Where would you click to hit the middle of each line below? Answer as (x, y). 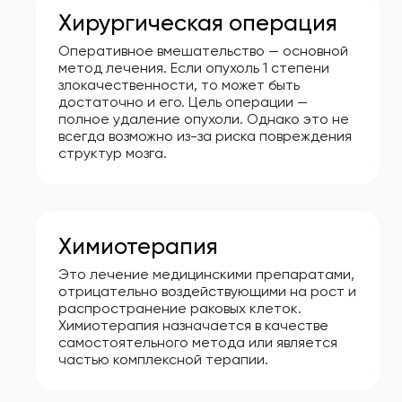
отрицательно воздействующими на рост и (207, 291)
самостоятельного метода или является (198, 342)
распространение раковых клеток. (180, 308)
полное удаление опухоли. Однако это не (204, 118)
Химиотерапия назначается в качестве (193, 325)
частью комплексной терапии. (163, 359)
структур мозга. (113, 153)
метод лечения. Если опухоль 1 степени (194, 67)
